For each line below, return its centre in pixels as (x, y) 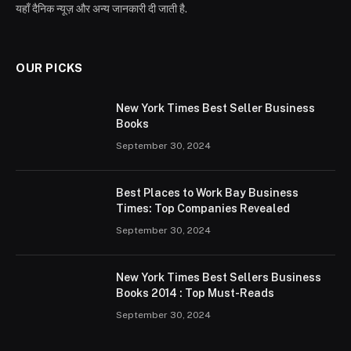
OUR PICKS (49, 68)
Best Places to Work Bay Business (207, 193)
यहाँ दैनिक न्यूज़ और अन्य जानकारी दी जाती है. (101, 9)
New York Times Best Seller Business (215, 109)
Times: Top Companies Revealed (203, 209)
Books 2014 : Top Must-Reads (195, 293)
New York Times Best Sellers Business (219, 278)
